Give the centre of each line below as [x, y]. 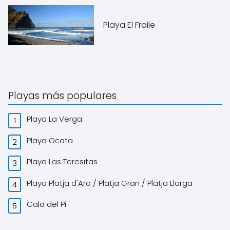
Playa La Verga [56, 119]
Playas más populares [62, 95]
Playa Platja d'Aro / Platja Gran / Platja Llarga [111, 183]
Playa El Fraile [130, 25]
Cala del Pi [48, 204]
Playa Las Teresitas [63, 162]
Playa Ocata [51, 140]
